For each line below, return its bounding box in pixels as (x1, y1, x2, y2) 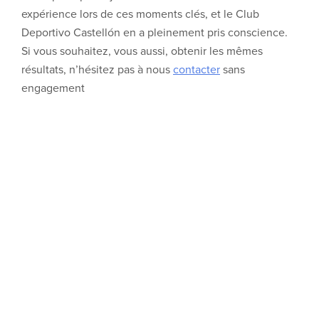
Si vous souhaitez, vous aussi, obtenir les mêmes (21, 43, 263, 60)
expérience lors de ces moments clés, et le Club (21, 6, 259, 23)
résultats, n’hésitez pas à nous (21, 61, 173, 78)
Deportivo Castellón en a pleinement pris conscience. (21, 24, 288, 41)
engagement (21, 80, 85, 97)
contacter (173, 61, 220, 78)
